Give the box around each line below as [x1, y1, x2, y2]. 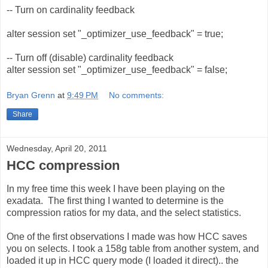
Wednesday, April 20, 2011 [7, 144, 107, 154]
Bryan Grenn [7, 90, 55, 100]
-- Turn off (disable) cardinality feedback [7, 52, 173, 63]
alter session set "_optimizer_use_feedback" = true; [7, 28, 223, 39]
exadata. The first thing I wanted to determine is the [7, 196, 224, 206]
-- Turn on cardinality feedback [7, 4, 135, 15]
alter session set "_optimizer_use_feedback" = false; [7, 64, 227, 75]
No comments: [109, 90, 165, 100]
